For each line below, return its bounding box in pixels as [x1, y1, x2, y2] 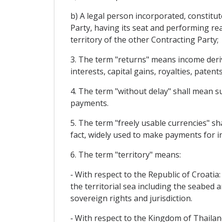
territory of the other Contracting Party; [70, 34, 219, 46]
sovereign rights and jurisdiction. [70, 193, 192, 204]
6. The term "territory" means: [70, 149, 181, 161]
